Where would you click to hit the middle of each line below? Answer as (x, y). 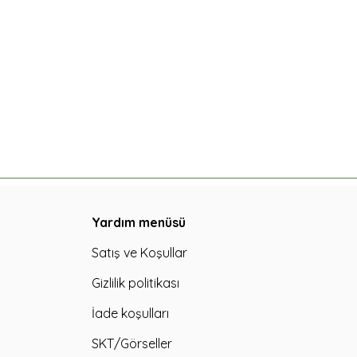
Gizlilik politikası (135, 282)
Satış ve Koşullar (139, 252)
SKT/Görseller (132, 343)
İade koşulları (130, 313)
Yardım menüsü (139, 222)
